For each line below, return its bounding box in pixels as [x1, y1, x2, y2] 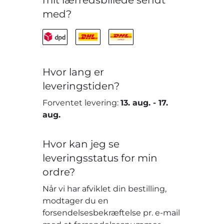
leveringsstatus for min [42, 151, 158, 164]
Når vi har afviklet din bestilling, [42, 183, 167, 193]
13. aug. [120, 97, 151, 107]
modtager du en [42, 195, 109, 205]
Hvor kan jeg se [42, 137, 120, 150]
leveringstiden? [42, 79, 120, 92]
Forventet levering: [42, 97, 121, 107]
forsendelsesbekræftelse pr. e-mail [42, 207, 180, 217]
